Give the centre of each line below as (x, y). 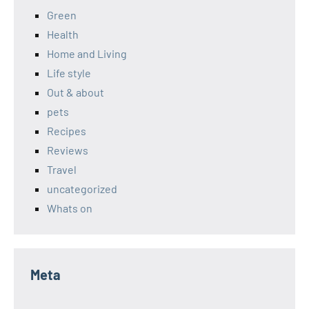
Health (63, 34)
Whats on (70, 208)
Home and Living (87, 54)
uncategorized (82, 189)
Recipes (67, 131)
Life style (69, 73)
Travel (62, 170)
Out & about (76, 92)
